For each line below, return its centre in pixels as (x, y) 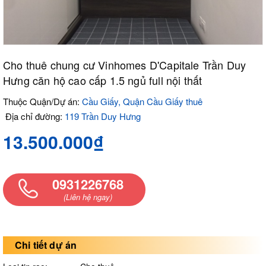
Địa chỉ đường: (34, 116)
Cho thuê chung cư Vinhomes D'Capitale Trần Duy (125, 64)
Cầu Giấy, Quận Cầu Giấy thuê (142, 101)
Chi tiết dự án (46, 245)
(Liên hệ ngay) (88, 197)
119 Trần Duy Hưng (103, 116)
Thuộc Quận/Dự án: (42, 101)
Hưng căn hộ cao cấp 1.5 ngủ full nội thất (103, 80)
